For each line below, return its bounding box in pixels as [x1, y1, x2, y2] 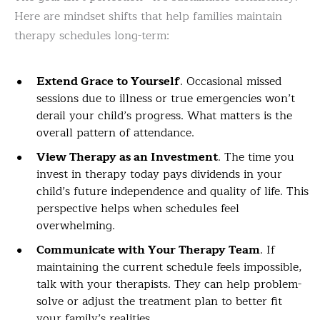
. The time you [218, 148, 294, 167]
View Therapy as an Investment [36, 148, 218, 167]
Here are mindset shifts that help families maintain [14, 7, 282, 26]
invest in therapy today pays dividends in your [36, 165, 282, 184]
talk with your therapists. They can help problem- [36, 275, 301, 294]
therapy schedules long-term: [14, 26, 169, 46]
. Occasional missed [180, 72, 281, 91]
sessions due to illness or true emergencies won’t [36, 89, 295, 109]
